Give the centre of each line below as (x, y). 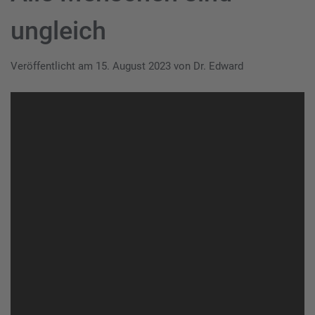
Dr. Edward (218, 66)
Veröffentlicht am (53, 66)
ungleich (58, 31)
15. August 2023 (133, 66)
